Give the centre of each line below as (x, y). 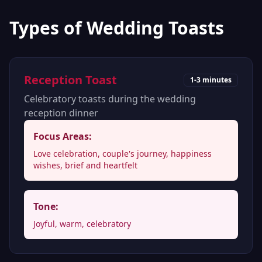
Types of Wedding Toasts (117, 28)
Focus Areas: (63, 136)
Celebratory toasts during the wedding (110, 99)
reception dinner (61, 113)
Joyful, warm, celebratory (82, 224)
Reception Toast (70, 80)
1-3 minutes (211, 80)
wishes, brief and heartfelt (85, 165)
